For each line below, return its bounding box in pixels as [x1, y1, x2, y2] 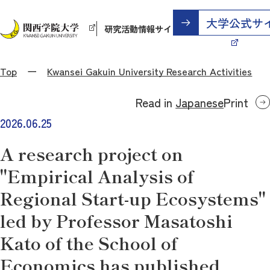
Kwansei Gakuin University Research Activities [47, 63, 253, 78]
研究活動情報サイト [104, 22, 181, 36]
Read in [136, 93, 176, 111]
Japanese [175, 93, 224, 111]
